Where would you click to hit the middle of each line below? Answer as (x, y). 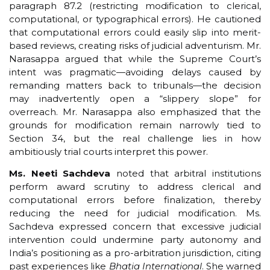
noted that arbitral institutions (186, 174)
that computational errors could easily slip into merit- (135, 32)
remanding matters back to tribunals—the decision (135, 85)
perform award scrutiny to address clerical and (135, 187)
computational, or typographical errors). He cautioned (135, 19)
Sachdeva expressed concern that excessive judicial (135, 227)
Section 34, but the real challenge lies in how (135, 138)
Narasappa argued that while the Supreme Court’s (135, 58)
